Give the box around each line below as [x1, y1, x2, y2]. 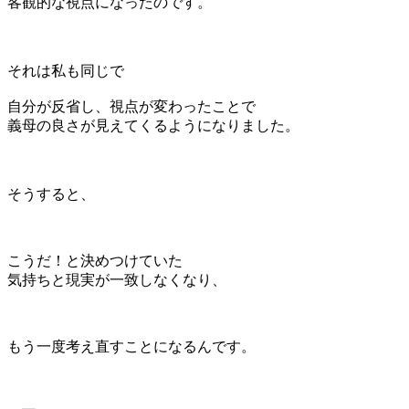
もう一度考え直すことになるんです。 [7, 339, 256, 355]
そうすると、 [7, 186, 95, 203]
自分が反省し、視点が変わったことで [7, 99, 256, 115]
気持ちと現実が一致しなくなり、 [7, 272, 226, 288]
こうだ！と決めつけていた [7, 253, 183, 269]
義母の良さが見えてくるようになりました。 [7, 118, 299, 134]
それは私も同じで [7, 63, 124, 79]
